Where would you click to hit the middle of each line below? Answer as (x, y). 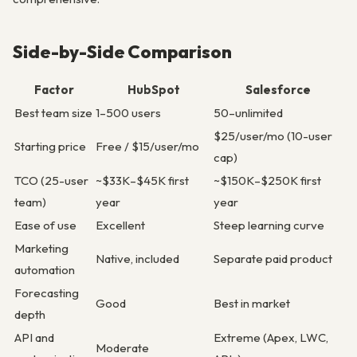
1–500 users (128, 112)
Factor (54, 89)
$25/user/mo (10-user (273, 135)
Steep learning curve (269, 225)
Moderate (122, 347)
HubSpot (154, 89)
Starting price (50, 146)
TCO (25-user (51, 180)
